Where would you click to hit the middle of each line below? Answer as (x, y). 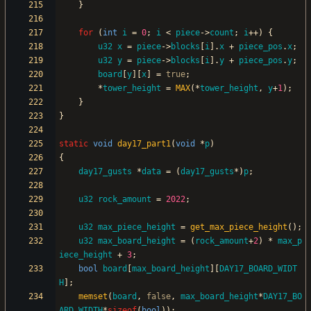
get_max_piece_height (239, 227)
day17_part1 (144, 144)
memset (93, 297)
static (74, 144)
